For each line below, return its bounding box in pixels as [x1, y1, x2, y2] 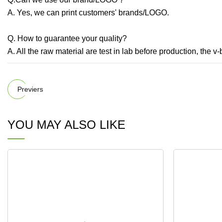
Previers [17, 85, 43, 93]
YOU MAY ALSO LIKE [7, 118, 125, 132]
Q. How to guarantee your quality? [7, 34, 127, 43]
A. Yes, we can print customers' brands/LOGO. [7, 8, 169, 17]
